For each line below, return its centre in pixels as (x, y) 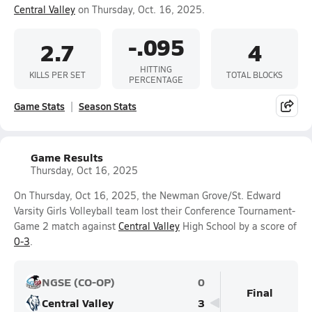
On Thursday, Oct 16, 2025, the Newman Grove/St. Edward (147, 195)
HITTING (156, 69)
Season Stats (108, 106)
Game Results (67, 157)
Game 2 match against (66, 226)
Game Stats (39, 106)
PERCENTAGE (156, 79)
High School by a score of (238, 226)
